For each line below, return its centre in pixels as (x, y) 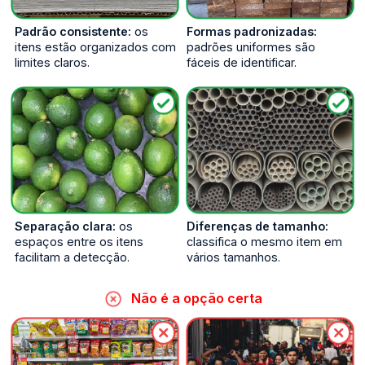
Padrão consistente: (73, 31)
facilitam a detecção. (73, 257)
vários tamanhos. (233, 257)
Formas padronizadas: (252, 31)
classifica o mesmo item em (264, 241)
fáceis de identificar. (242, 62)
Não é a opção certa (196, 298)
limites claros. (53, 62)
